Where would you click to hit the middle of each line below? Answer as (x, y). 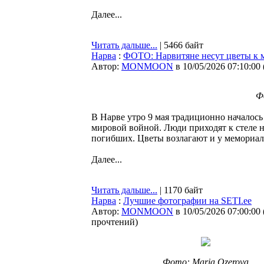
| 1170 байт (180, 190)
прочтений (113, 222)
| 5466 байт (180, 45)
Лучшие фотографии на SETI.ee (187, 201)
